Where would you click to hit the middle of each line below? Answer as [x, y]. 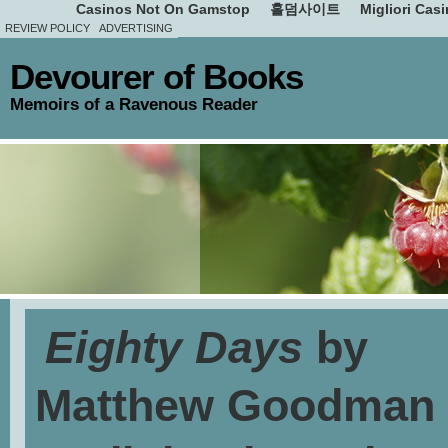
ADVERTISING [136, 28]
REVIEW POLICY [47, 28]
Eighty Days [174, 347]
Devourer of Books [156, 77]
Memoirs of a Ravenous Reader [134, 104]
